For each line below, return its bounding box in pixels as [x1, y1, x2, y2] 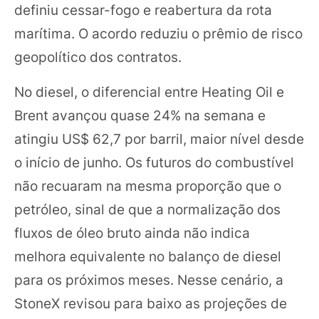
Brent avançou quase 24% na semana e [14, 106, 266, 124]
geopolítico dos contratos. [14, 48, 182, 66]
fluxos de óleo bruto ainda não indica [14, 224, 250, 241]
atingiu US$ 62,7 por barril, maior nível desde [14, 130, 304, 147]
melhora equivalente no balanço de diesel [14, 247, 281, 265]
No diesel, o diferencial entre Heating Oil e [14, 83, 284, 100]
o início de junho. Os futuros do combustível [14, 153, 294, 171]
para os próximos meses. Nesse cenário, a [14, 271, 283, 288]
